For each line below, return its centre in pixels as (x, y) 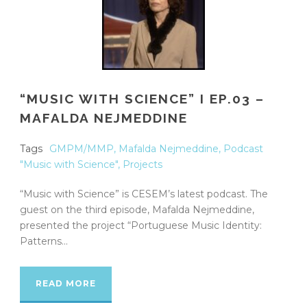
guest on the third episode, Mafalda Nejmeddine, (137, 209)
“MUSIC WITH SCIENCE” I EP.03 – (142, 98)
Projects (143, 164)
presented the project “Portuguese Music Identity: (141, 225)
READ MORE (66, 283)
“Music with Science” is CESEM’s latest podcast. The (144, 194)
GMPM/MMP (82, 148)
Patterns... (44, 241)
